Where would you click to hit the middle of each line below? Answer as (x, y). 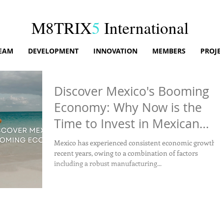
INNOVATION (115, 51)
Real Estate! (87, 140)
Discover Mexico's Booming (132, 91)
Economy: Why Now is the (128, 107)
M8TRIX (62, 27)
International (146, 27)
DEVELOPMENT (53, 51)
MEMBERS (169, 51)
